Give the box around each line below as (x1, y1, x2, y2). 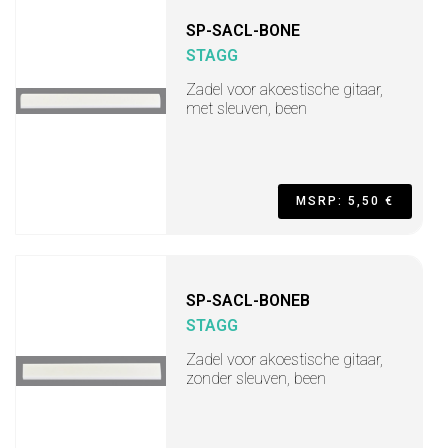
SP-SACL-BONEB (186, 291, 310, 310)
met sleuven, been (186, 99, 307, 118)
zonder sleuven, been (186, 369, 326, 388)
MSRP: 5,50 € (296, 194, 394, 208)
